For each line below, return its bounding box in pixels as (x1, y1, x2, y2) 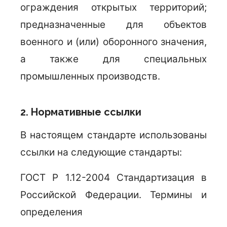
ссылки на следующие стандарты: (20, 146, 182, 158)
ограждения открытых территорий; (20, 2, 207, 13)
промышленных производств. (20, 70, 160, 82)
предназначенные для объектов (20, 19, 207, 30)
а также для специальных (20, 53, 207, 65)
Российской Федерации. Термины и (20, 189, 207, 201)
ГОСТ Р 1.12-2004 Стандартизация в (20, 172, 207, 183)
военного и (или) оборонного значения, (20, 36, 207, 48)
